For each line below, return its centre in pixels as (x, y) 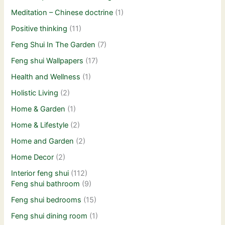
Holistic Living (35, 93)
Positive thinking (39, 29)
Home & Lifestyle (40, 125)
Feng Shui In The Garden (53, 45)
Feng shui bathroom (46, 184)
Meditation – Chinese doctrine (62, 13)
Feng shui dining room (49, 216)
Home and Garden (43, 141)
